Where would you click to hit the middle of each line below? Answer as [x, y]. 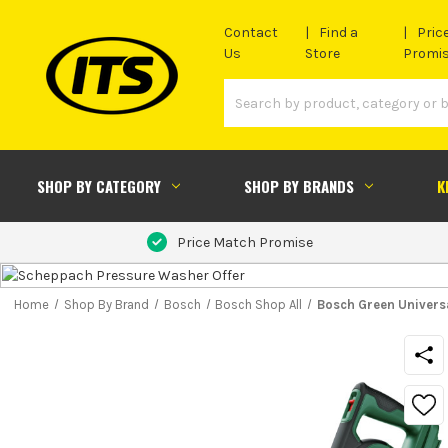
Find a [339, 33]
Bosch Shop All [259, 304]
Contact [251, 33]
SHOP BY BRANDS [298, 185]
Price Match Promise [244, 242]
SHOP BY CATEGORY [98, 185]
